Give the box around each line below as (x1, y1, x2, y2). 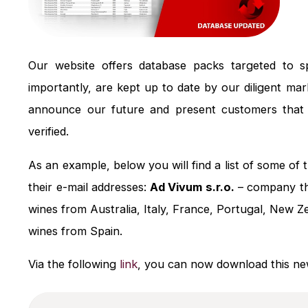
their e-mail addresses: (28, 179, 151, 194)
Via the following (28, 257, 120, 272)
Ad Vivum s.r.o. (150, 179, 234, 194)
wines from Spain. (28, 223, 123, 238)
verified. (28, 124, 69, 139)
